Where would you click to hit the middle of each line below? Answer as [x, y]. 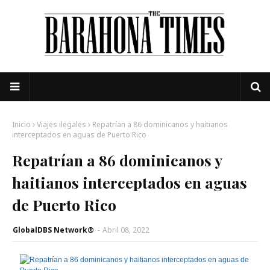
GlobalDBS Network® [53, 230]
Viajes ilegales [61, 124]
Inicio [21, 124]
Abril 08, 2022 [126, 230]
